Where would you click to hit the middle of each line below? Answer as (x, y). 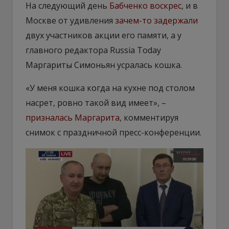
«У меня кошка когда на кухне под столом (110, 88)
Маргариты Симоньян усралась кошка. (104, 65)
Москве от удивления (70, 20)
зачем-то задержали (156, 20)
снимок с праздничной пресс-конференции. (113, 132)
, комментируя (149, 117)
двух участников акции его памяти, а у (104, 35)
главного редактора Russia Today (93, 50)
